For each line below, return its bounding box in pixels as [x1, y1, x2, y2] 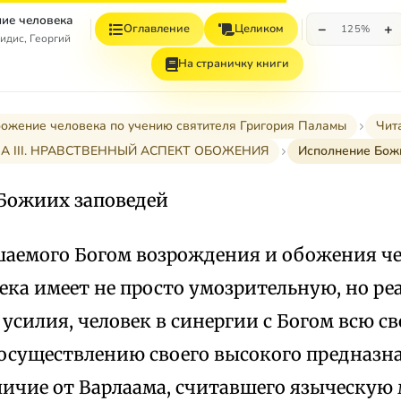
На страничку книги [178, 55, 289, 72]
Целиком [234, 21, 284, 37]
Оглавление [123, 21, 190, 37]
